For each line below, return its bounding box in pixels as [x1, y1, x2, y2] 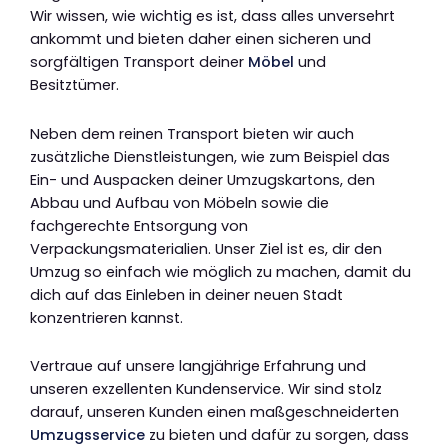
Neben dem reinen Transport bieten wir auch [30, 123, 354, 144]
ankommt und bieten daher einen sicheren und [30, 29, 371, 50]
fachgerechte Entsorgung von [30, 215, 248, 236]
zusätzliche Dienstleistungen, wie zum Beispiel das [30, 146, 390, 167]
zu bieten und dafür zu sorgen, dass [145, 425, 409, 446]
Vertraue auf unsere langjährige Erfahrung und [30, 356, 366, 377]
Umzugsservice [30, 425, 145, 446]
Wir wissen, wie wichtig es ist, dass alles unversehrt [30, 6, 395, 27]
